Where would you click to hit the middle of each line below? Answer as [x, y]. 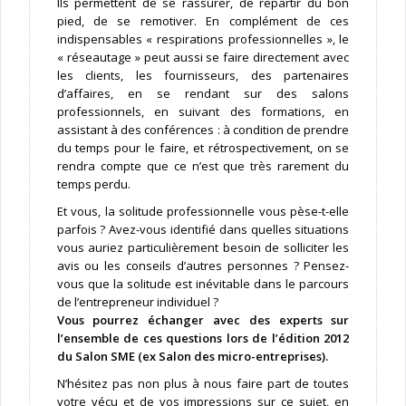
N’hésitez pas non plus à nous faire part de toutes [203, 384]
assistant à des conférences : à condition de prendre [203, 130]
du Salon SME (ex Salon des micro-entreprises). [192, 357]
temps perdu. [93, 184]
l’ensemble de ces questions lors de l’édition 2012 [203, 338]
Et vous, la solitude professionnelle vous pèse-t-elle [203, 212]
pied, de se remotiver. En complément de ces [203, 21]
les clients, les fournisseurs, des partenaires [203, 76]
